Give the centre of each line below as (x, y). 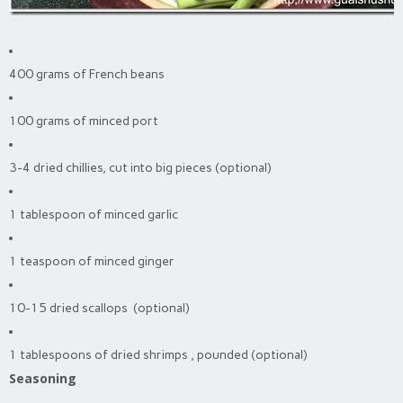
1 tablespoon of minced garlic (94, 214)
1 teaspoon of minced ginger (92, 261)
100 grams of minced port (84, 121)
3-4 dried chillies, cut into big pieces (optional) (140, 167)
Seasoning (43, 378)
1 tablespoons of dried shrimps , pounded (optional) (158, 354)
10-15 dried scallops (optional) (99, 308)
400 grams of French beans (87, 74)
